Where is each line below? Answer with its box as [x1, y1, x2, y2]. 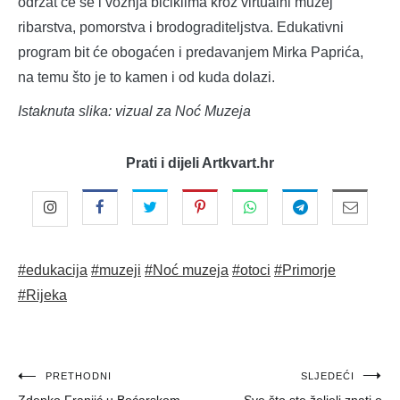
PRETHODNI [46, 371, 112, 382]
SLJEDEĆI [301, 371, 354, 382]
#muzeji [91, 262, 141, 279]
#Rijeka [18, 287, 67, 304]
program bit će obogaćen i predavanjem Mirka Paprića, [18, 45, 363, 61]
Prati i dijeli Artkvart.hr [126, 155, 274, 171]
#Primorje [274, 262, 336, 279]
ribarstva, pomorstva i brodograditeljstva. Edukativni [18, 20, 344, 36]
